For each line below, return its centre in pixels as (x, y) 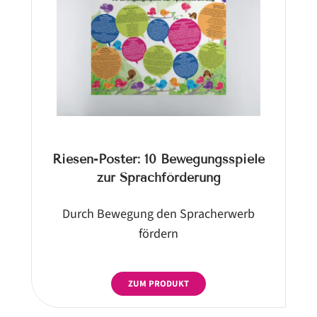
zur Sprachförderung (158, 177)
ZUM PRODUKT (158, 283)
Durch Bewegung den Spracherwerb (158, 213)
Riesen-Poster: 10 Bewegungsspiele (158, 159)
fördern (158, 233)
